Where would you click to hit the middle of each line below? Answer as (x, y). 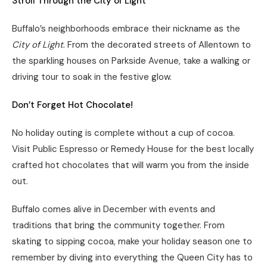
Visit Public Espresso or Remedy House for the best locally (133, 149)
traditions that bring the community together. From (118, 225)
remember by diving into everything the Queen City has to (132, 257)
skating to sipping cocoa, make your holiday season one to (132, 241)
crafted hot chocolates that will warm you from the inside (131, 165)
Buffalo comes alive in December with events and (114, 209)
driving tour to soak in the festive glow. (92, 77)
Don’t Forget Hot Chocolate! (72, 105)
